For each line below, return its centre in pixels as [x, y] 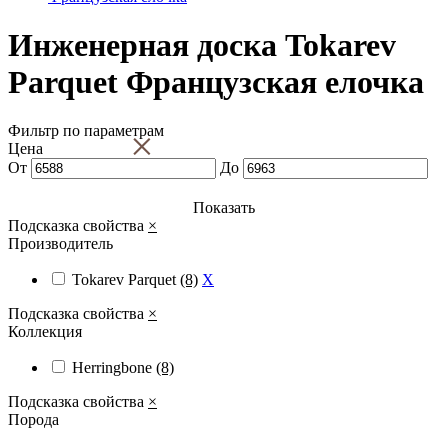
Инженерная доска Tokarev [202, 44]
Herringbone [114, 368]
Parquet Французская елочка [216, 81]
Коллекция [45, 332]
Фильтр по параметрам [86, 131]
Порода [33, 420]
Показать [224, 208]
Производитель [60, 244]
